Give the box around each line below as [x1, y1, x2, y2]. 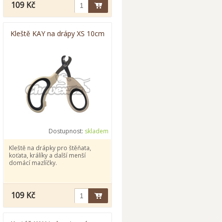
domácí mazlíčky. [9, 159, 57, 167]
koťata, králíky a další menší [9, 151, 86, 160]
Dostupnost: [49, 127, 85, 135]
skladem [85, 127, 109, 135]
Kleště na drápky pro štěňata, [9, 144, 91, 152]
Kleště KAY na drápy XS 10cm [10, 29, 105, 38]
